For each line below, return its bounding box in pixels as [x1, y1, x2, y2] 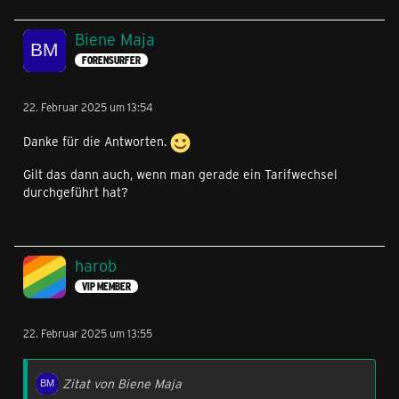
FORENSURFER [82, 53, 141, 67]
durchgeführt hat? [23, 183, 128, 201]
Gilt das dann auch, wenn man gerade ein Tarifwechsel [23, 166, 338, 183]
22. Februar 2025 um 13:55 [23, 326, 152, 341]
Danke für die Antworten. [23, 133, 170, 151]
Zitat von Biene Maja [62, 375, 182, 393]
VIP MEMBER [82, 279, 131, 293]
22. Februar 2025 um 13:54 [23, 100, 153, 115]
